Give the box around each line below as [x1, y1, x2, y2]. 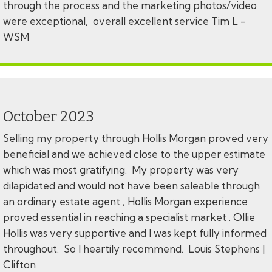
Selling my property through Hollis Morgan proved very [3, 132, 268, 145]
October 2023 [3, 108, 94, 126]
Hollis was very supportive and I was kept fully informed [3, 226, 267, 240]
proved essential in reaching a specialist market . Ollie [3, 211, 255, 224]
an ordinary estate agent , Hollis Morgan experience [3, 195, 248, 208]
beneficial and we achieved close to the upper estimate [3, 148, 265, 161]
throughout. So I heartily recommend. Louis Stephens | [3, 242, 265, 256]
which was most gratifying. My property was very [3, 163, 239, 177]
